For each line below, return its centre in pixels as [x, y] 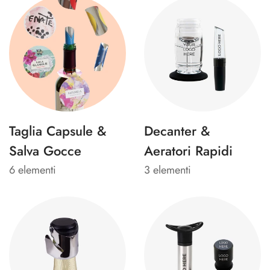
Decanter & [177, 130]
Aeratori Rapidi [188, 150]
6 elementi [33, 170]
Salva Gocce [45, 150]
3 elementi [168, 170]
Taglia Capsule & [58, 130]
